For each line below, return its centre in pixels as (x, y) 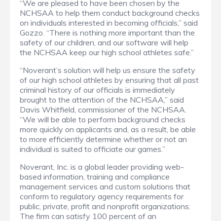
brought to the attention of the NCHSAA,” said (102, 100)
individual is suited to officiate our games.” (92, 149)
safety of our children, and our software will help (104, 43)
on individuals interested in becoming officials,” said (109, 23)
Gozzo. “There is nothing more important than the (107, 33)
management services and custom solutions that (105, 187)
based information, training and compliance (95, 177)
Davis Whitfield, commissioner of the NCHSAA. (103, 110)
